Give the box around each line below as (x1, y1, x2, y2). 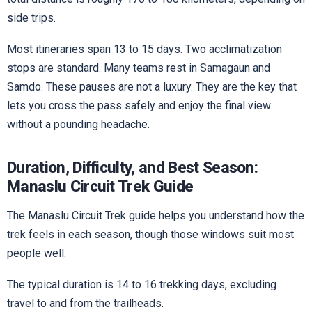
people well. (7, 246, 66, 260)
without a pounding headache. (7, 118, 150, 131)
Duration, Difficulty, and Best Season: (7, 158, 258, 178)
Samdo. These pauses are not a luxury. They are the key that (7, 80, 297, 93)
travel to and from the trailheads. (7, 297, 164, 311)
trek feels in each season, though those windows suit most (7, 227, 294, 241)
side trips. (7, 10, 56, 24)
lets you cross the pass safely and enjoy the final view (7, 99, 271, 112)
